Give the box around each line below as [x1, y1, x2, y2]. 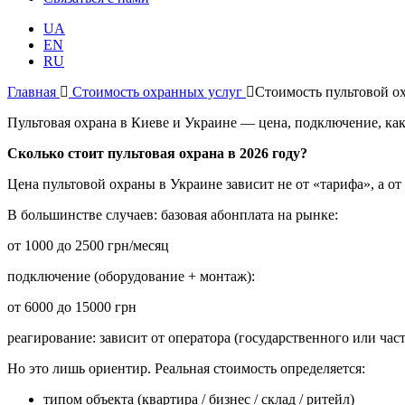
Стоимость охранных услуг [69, 84, 246, 99]
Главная [7, 84, 60, 99]
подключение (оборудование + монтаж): [7, 268, 255, 284]
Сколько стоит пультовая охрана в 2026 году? [7, 146, 307, 161]
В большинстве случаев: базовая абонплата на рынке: [7, 207, 338, 222]
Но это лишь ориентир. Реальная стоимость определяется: [7, 361, 365, 376]
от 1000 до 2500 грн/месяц [7, 238, 169, 253]
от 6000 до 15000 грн [7, 299, 137, 315]
